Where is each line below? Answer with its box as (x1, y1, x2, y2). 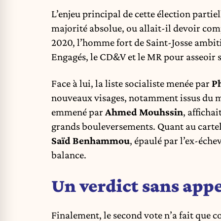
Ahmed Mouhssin (105, 106, 183, 118)
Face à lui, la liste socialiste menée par (51, 77, 212, 90)
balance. (51, 149, 86, 161)
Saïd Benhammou (51, 135, 130, 147)
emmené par (51, 106, 105, 118)
